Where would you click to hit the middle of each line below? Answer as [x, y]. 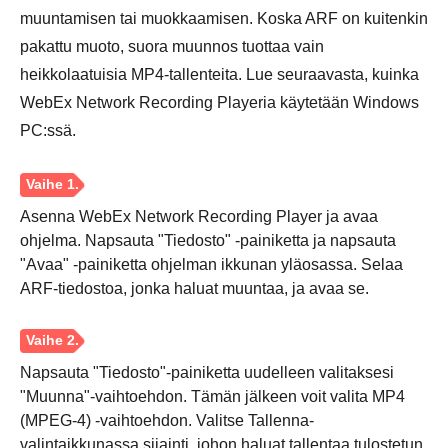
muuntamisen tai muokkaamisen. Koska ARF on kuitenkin [224, 18]
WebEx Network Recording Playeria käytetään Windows [219, 102]
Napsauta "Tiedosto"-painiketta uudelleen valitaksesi [207, 372]
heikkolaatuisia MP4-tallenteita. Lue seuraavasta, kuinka [219, 74]
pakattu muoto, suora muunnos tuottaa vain [172, 46]
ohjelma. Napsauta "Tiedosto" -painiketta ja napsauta [208, 240]
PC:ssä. [48, 130]
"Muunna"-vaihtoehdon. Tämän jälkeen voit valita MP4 [212, 396]
